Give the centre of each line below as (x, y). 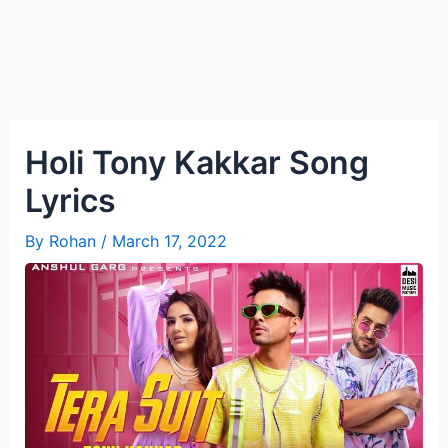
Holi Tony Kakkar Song (196, 162)
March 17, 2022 (169, 241)
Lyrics (70, 200)
